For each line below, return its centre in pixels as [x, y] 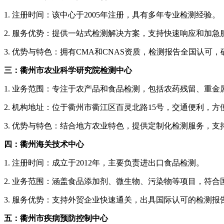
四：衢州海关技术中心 [44, 144]
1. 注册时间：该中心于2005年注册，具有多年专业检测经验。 [112, 15]
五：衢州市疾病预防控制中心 [56, 218]
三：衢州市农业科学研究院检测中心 [68, 70]
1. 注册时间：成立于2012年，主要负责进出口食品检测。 [104, 163]
